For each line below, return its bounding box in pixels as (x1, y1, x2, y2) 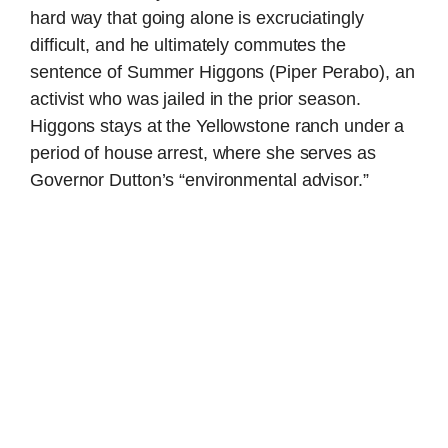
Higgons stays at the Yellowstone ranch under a (30, 116, 405, 137)
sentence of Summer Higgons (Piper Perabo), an (30, 62, 415, 83)
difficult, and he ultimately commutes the (30, 35, 346, 56)
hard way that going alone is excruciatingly (30, 8, 364, 29)
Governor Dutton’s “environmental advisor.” (30, 170, 369, 191)
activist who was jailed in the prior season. (30, 89, 361, 110)
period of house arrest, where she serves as (30, 143, 376, 164)
